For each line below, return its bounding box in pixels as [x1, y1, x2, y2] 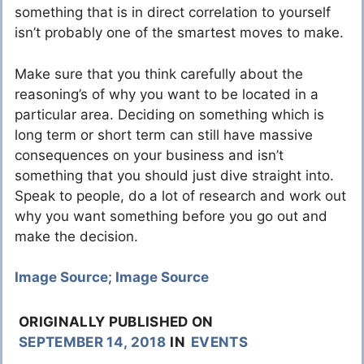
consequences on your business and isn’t [15, 146, 284, 163]
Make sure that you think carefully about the [15, 65, 303, 82]
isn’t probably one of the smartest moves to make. [15, 24, 344, 41]
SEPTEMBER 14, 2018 [19, 334, 167, 351]
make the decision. [15, 227, 138, 245]
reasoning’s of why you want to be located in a [15, 85, 318, 102]
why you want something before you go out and [15, 207, 327, 224]
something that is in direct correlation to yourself [15, 4, 331, 21]
